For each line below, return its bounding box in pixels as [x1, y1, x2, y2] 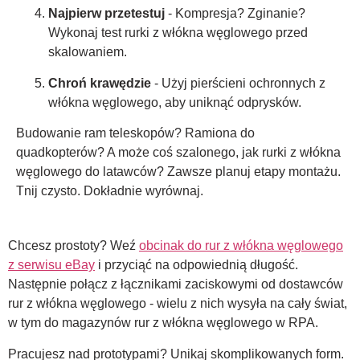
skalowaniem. [48, 45, 127, 59]
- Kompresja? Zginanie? [165, 6, 305, 21]
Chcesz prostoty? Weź [8, 239, 139, 253]
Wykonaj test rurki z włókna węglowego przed [48, 26, 308, 40]
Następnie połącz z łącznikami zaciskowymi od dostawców [8, 277, 343, 292]
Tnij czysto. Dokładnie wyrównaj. [16, 184, 203, 198]
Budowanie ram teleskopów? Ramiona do [16, 126, 255, 141]
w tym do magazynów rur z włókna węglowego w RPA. [8, 316, 318, 330]
